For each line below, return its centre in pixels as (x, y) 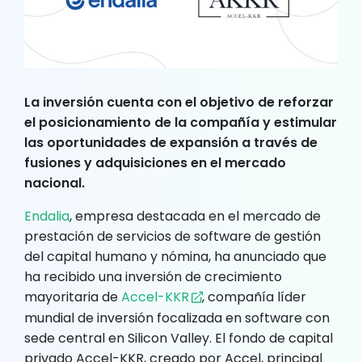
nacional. (55, 183)
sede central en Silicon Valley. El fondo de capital (179, 338)
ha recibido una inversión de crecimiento (153, 276)
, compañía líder (254, 297)
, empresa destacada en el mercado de (195, 216)
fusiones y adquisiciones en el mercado (155, 162)
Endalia (47, 216)
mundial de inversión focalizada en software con (177, 318)
